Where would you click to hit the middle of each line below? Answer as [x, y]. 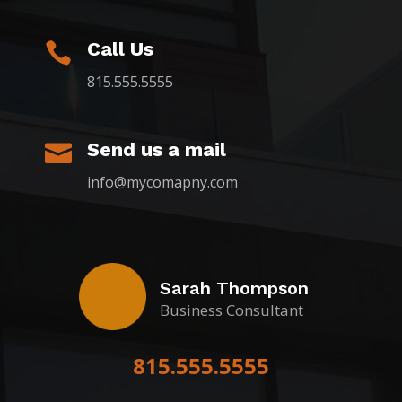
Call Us [120, 48]
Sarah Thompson [234, 288]
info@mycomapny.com [162, 182]
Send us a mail [157, 149]
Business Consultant [231, 310]
